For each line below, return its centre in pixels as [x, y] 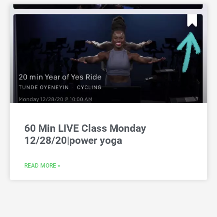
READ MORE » [42, 166]
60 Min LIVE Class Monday [85, 129]
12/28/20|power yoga [73, 141]
